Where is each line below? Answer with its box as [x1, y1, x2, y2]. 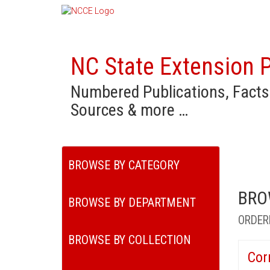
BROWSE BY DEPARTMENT [68, 195, 196, 210]
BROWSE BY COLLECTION [68, 233, 191, 247]
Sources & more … [71, 100, 188, 120]
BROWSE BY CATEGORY [68, 158, 180, 172]
